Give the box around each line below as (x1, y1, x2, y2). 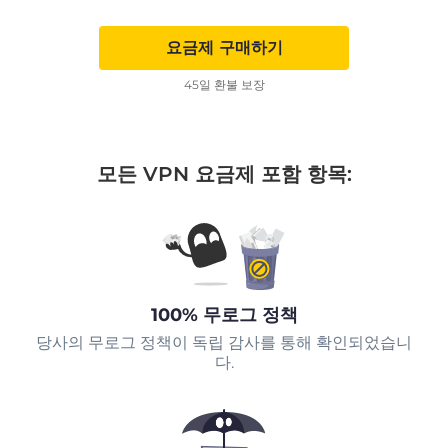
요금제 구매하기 (165, 38, 283, 58)
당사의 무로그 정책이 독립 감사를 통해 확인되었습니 (36, 333, 412, 353)
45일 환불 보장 (183, 77, 265, 93)
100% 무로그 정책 (150, 304, 298, 327)
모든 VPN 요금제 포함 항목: (96, 162, 352, 187)
